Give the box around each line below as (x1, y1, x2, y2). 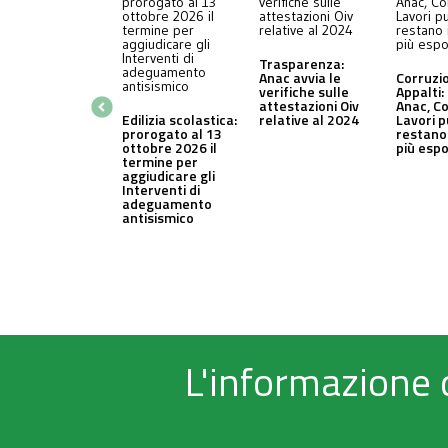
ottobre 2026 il (122, 137, 217, 159)
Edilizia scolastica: (122, 109, 237, 131)
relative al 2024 (259, 109, 360, 131)
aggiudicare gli (122, 165, 215, 187)
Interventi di (122, 179, 200, 201)
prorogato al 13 (122, 123, 222, 145)
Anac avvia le (259, 67, 342, 89)
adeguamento (122, 193, 212, 215)
